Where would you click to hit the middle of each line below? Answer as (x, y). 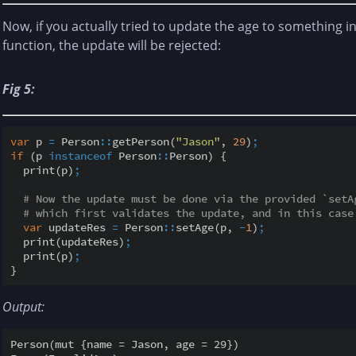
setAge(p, (207, 228)
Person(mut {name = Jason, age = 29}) (125, 344)
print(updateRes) (68, 242)
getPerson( (144, 142)
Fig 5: (19, 89)
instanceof (80, 156)
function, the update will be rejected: (112, 45)
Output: (23, 307)
